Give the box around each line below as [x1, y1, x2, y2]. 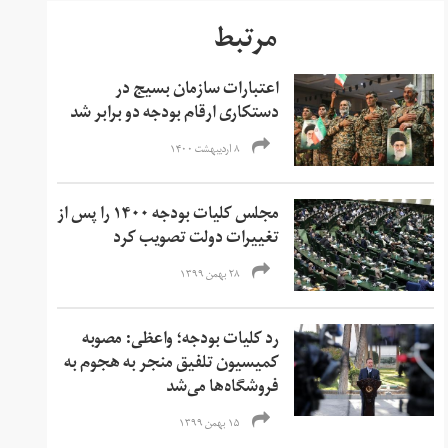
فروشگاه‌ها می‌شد [166, 370, 280, 407]
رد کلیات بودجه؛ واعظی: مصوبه [82, 322, 280, 359]
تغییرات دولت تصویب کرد [113, 221, 280, 258]
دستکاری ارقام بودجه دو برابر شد [70, 96, 280, 133]
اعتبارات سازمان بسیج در [115, 72, 280, 109]
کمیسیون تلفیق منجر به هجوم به [64, 346, 280, 383]
